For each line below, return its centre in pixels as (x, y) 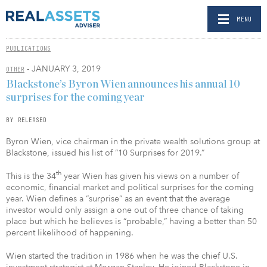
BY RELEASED (26, 119)
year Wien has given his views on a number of (150, 176)
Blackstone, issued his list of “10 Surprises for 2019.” (105, 153)
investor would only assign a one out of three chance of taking (125, 210)
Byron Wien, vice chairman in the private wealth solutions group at (133, 141)
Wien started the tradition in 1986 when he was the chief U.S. (122, 256)
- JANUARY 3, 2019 (63, 69)
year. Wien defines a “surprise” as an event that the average (118, 198)
